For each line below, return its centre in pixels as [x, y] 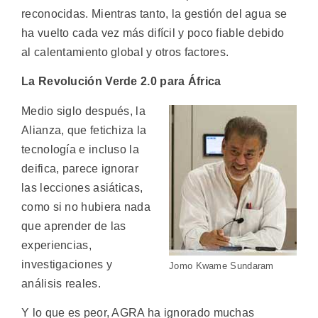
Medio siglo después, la [83, 111]
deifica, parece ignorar [80, 168]
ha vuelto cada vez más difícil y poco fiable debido [153, 33]
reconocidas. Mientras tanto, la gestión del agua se [154, 13]
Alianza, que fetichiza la [84, 130]
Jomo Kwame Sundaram [221, 265]
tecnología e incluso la [80, 149]
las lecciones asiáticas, [82, 187]
